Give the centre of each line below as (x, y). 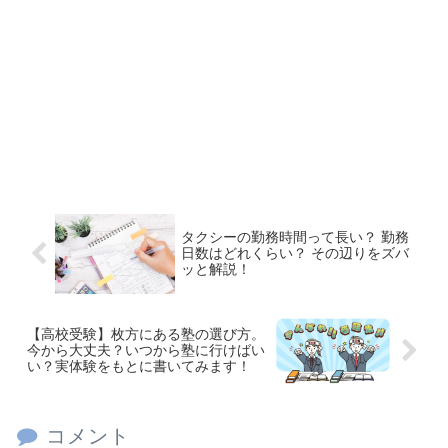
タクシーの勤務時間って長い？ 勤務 (295, 238)
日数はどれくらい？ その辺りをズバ (295, 254)
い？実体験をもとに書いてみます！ (139, 366)
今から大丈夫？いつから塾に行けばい (146, 350)
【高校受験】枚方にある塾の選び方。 (146, 334)
